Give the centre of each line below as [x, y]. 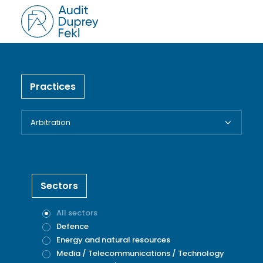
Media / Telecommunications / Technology [140, 253]
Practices [53, 87]
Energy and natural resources [113, 240]
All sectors [77, 213]
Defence [73, 226]
